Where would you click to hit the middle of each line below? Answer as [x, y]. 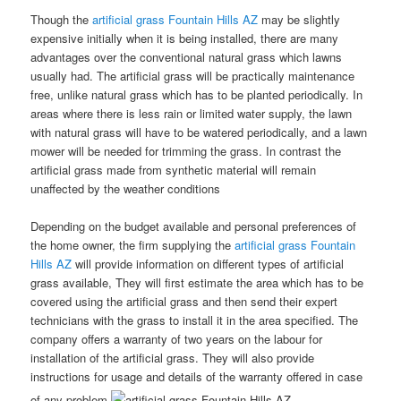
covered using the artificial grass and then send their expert [184, 301]
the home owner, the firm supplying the [133, 244]
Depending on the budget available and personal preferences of [194, 226]
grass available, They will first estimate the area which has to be [197, 282]
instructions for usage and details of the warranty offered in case [197, 376]
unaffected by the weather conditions [126, 188]
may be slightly [299, 19]
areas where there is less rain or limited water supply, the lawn [192, 113]
